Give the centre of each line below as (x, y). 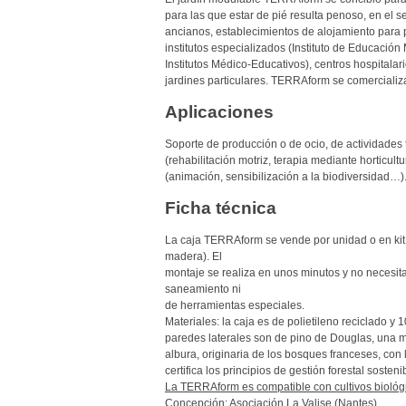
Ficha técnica (221, 208)
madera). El (193, 257)
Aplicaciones (219, 112)
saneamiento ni (203, 290)
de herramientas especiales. (235, 306)
